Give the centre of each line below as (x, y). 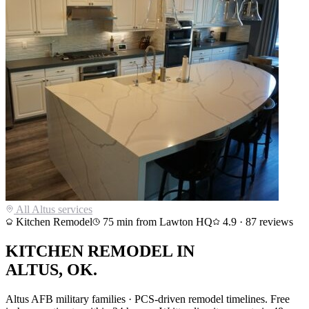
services (74, 209)
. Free (277, 299)
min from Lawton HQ (163, 221)
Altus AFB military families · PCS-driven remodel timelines (135, 299)
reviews (275, 221)
